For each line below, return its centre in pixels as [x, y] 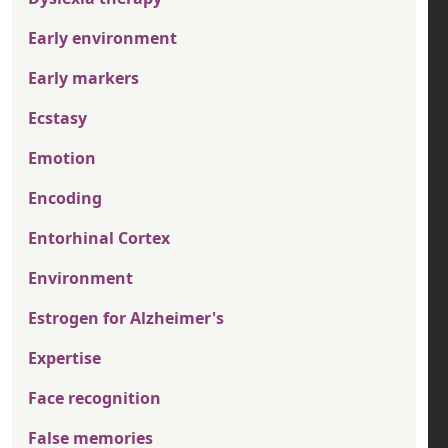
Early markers [83, 78]
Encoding [65, 198]
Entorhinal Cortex [99, 238]
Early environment [102, 38]
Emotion [62, 158]
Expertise [64, 358]
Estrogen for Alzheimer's [126, 318]
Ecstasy [57, 118]
